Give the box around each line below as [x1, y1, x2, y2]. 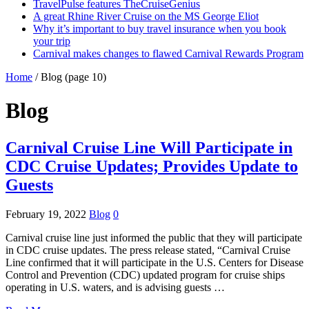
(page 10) [62, 70, 106, 83]
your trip [33, 34, 70, 47]
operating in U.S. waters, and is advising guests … [6, 281, 225, 293]
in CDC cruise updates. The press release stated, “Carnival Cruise [6, 243, 290, 256]
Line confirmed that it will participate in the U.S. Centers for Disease [6, 256, 303, 268]
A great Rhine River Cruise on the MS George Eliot [33, 10, 259, 22]
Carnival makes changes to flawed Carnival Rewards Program [33, 47, 303, 59]
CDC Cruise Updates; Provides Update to [6, 157, 298, 175]
